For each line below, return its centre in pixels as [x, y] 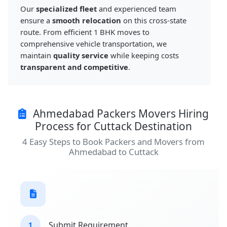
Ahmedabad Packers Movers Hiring [120, 114]
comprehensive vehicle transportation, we [93, 44]
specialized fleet [66, 9]
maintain [37, 55]
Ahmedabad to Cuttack [113, 152]
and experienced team [137, 9]
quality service [81, 55]
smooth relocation [87, 21]
